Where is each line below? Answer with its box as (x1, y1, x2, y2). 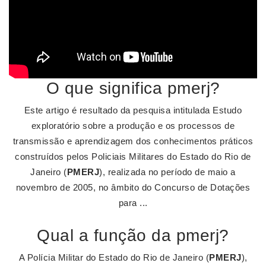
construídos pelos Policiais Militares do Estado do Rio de (15, 151, 251, 161)
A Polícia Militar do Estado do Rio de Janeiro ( (18, 252, 209, 262)
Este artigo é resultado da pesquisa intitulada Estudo (24, 105, 242, 115)
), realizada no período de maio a (99, 167, 236, 177)
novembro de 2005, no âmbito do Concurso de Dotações (15, 182, 251, 192)
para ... (118, 198, 148, 208)
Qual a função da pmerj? (37, 226, 229, 245)
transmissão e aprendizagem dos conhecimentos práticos (12, 136, 254, 146)
